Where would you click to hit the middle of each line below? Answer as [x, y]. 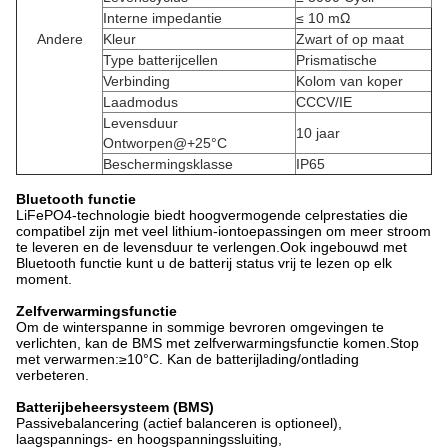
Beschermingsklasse [168, 164]
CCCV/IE [324, 102]
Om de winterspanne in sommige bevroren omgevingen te [200, 327]
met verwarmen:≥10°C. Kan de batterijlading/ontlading [187, 359]
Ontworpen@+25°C [165, 143]
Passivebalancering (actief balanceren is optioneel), [179, 423]
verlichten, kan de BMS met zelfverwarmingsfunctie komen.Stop [217, 343]
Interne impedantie [162, 18]
